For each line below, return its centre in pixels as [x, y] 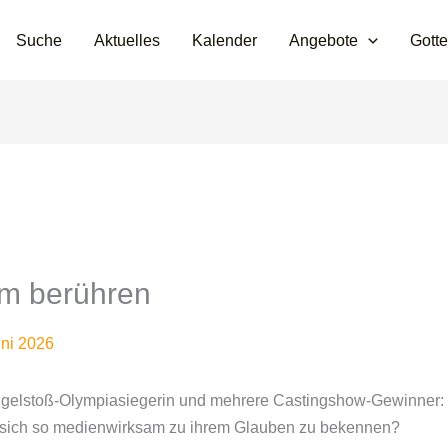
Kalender [225, 40]
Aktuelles [127, 40]
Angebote [324, 40]
